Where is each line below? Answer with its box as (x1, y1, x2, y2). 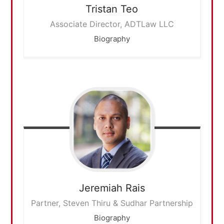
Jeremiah (78, 181, 122, 194)
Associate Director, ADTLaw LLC (49, 19, 174, 29)
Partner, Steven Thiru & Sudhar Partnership (30, 197, 193, 208)
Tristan (85, 3, 118, 15)
